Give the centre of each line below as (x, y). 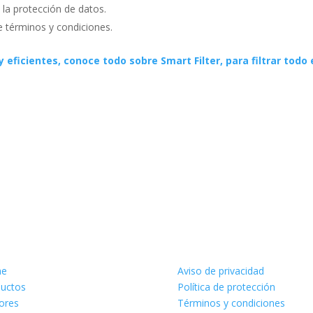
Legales (195, 234)
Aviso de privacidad (220, 271)
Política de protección (226, 287)
